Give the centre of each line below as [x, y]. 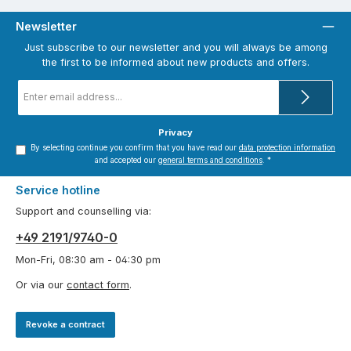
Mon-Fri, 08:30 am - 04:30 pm [88, 259]
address [36, 98]
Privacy [175, 132]
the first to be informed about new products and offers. [175, 62]
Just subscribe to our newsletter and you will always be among [175, 47]
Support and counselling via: [83, 211]
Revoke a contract [65, 325]
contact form [98, 284]
